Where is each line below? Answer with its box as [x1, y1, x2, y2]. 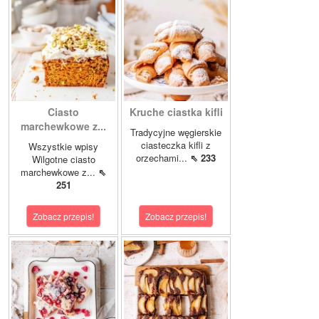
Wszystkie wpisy [28, 140, 98, 153]
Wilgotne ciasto [31, 152, 95, 166]
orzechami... [136, 151, 190, 164]
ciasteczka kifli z [141, 138, 211, 152]
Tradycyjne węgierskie [130, 125, 221, 139]
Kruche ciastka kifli [129, 105, 223, 119]
